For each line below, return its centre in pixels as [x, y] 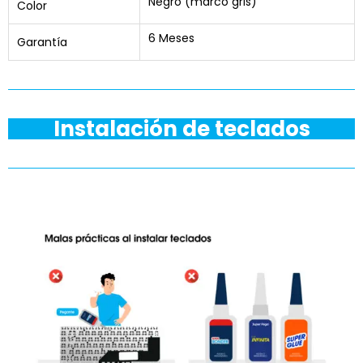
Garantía [42, 42]
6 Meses [171, 38]
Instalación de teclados [181, 129]
